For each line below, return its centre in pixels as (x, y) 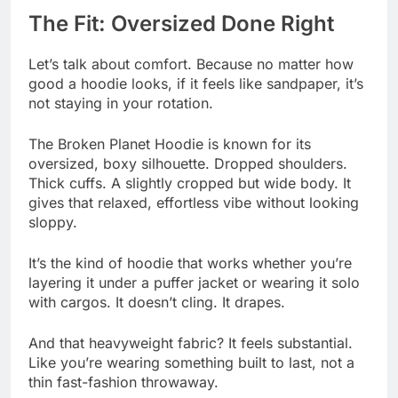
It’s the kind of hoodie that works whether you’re (190, 263)
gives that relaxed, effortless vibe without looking (194, 202)
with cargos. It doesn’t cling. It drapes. (157, 302)
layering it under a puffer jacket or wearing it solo (194, 282)
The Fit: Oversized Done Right (181, 23)
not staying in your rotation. (121, 103)
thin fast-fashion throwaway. (123, 382)
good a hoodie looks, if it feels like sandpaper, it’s (196, 83)
